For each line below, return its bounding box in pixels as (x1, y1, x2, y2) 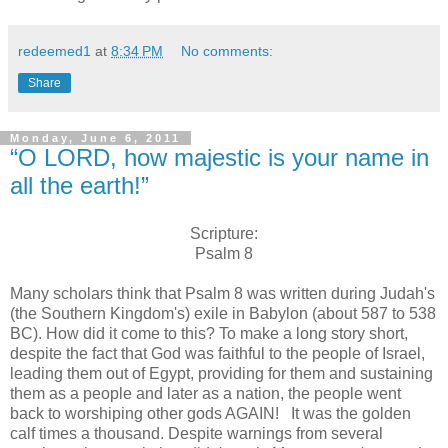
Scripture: (190, 224, 258, 242)
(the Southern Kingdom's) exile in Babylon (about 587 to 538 (10, 304, 436, 322)
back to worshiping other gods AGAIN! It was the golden (10, 404, 411, 422)
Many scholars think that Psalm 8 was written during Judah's (10, 284, 435, 302)
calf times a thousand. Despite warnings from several (10, 424, 383, 442)
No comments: (181, 42, 274, 59)
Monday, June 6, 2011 (10, 131, 181, 144)
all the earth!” (10, 171, 149, 199)
